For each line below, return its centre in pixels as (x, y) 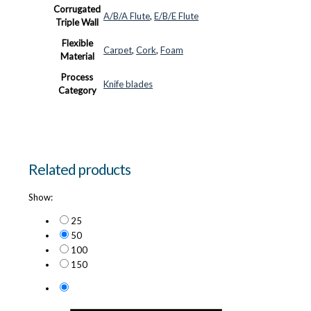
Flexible (77, 43)
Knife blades (128, 84)
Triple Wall (77, 22)
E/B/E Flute (176, 16)
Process (77, 77)
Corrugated (77, 9)
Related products (79, 169)
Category (77, 90)
